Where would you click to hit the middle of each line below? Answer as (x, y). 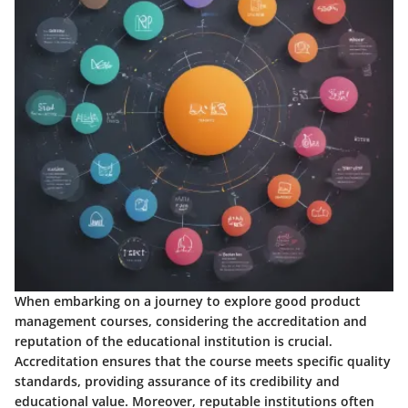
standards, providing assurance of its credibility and (177, 382)
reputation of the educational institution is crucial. (173, 342)
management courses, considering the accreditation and (191, 321)
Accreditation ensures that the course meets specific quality (203, 362)
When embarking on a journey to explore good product (188, 301)
